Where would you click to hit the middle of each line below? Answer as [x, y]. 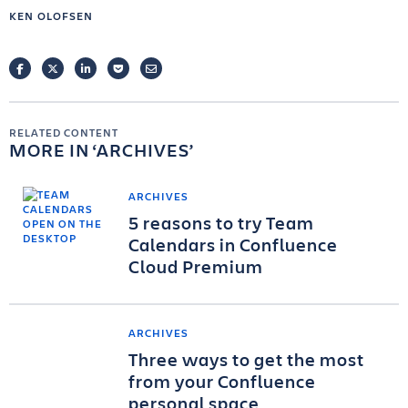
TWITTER [80, 68]
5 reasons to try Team [221, 223]
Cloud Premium [196, 266]
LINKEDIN [115, 68]
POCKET [143, 68]
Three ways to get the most [246, 359]
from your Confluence [222, 381]
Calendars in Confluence [233, 245]
